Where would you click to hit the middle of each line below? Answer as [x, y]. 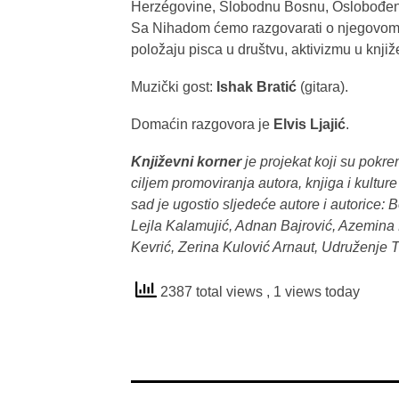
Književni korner [188, 161]
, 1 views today [313, 291]
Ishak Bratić [256, 86]
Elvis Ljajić [309, 124]
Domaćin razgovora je [202, 124]
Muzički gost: [174, 86]
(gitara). [322, 86]
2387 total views [212, 291]
